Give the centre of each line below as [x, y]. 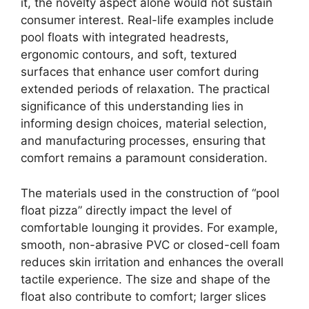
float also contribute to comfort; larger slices [143, 296]
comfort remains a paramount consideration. [144, 158]
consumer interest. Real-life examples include [147, 20]
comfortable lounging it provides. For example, [149, 227]
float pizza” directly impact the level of [126, 210]
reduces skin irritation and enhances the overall [152, 262]
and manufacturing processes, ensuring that [143, 141]
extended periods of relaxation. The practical [145, 89]
